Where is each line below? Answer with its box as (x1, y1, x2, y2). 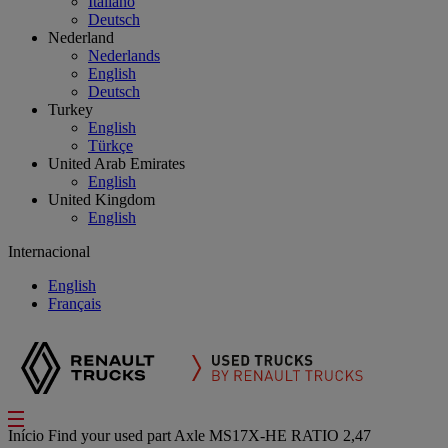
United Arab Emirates (48, 155, 185, 172)
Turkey (48, 101, 93, 118)
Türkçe (88, 137, 133, 154)
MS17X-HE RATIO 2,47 (209, 427, 371, 444)
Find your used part (48, 427, 174, 444)
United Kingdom (48, 191, 155, 208)
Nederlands (88, 47, 160, 64)
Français (48, 295, 101, 312)
